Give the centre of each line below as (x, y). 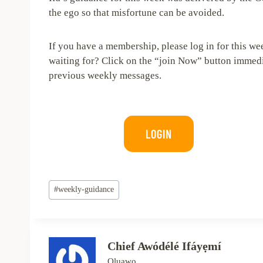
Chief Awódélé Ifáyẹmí (164, 246)
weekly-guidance (86, 190)
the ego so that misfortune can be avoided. (136, 13)
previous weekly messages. (105, 76)
